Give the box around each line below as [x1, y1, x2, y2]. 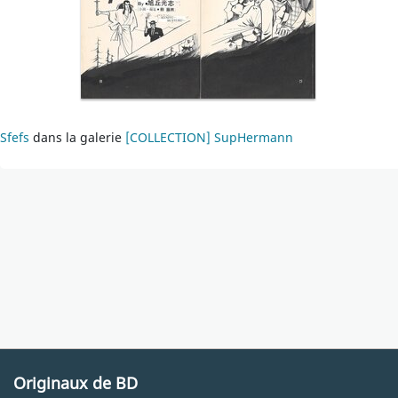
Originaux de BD [13, 372, 138, 394]
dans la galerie [29, 129, 125, 146]
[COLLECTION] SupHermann [125, 129, 293, 146]
